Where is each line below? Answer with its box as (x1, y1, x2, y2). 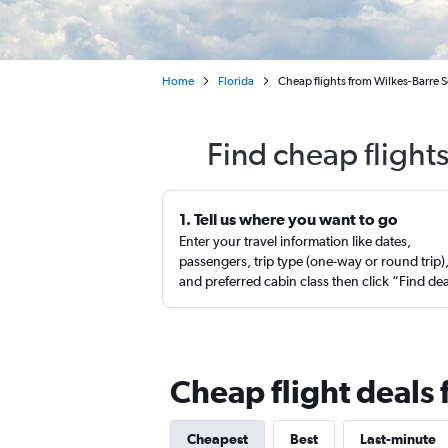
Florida (218, 74, 254, 88)
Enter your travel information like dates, (179, 233, 411, 249)
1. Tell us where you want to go (179, 210, 398, 228)
